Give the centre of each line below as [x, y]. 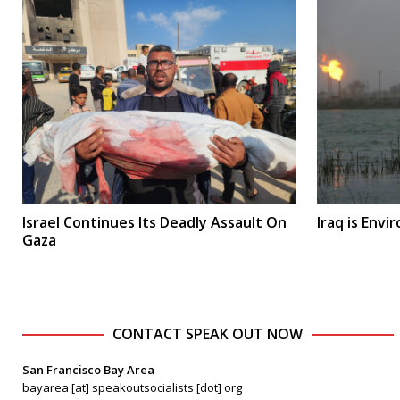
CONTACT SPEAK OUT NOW [208, 334]
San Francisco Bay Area [88, 370]
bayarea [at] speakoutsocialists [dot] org [132, 388]
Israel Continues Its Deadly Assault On [154, 222]
